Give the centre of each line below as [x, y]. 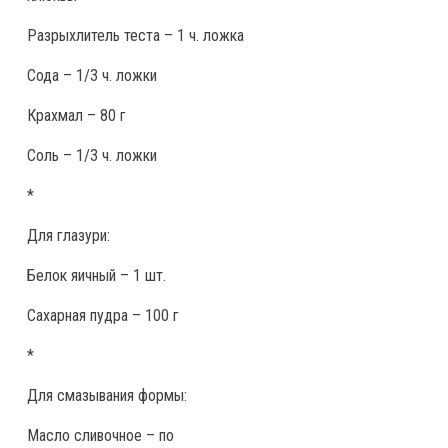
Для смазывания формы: [107, 395]
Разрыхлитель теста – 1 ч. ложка [135, 35]
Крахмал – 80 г [76, 115]
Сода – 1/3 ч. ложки [92, 75]
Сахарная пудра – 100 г [103, 315]
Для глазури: [68, 235]
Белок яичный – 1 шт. [96, 275]
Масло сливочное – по [100, 435]
